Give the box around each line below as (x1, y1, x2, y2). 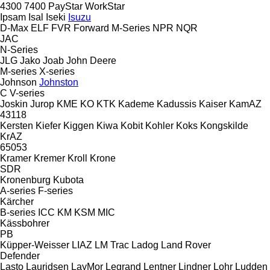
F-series (38, 185, 73, 196)
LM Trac (95, 239, 129, 250)
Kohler (145, 120, 174, 131)
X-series (39, 66, 75, 77)
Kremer (34, 152, 65, 163)
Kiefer (36, 120, 61, 131)
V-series (10, 87, 45, 98)
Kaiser (199, 98, 227, 109)
